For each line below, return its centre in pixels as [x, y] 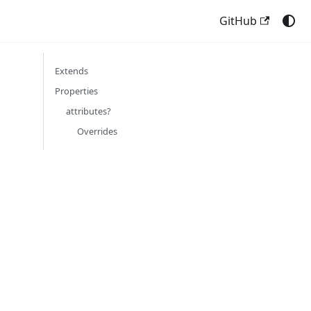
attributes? [89, 111]
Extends [72, 71]
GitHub [238, 21]
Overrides [97, 131]
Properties [76, 91]
